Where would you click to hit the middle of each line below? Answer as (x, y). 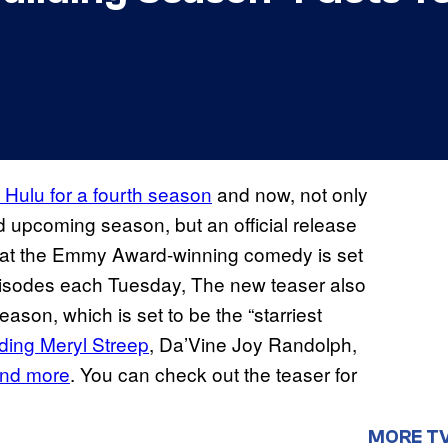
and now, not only (290, 194)
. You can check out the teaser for (213, 374)
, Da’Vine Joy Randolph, (253, 344)
